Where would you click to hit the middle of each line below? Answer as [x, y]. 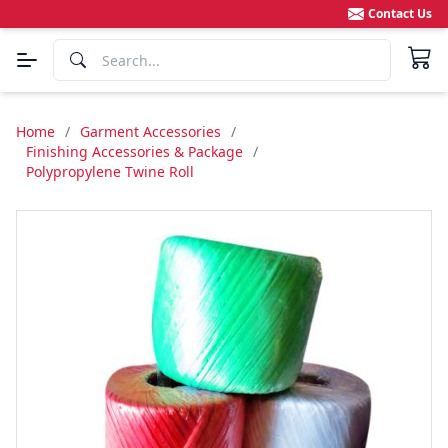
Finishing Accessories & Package [134, 151]
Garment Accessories [150, 131]
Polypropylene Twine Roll [110, 171]
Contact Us [400, 13]
